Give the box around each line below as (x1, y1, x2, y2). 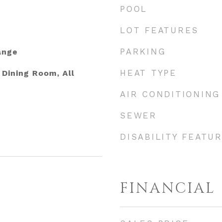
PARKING (120, 47, 166, 56)
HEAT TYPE (120, 68, 177, 78)
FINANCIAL (120, 179, 216, 198)
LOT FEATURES (120, 25, 199, 35)
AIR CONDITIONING (120, 89, 220, 99)
